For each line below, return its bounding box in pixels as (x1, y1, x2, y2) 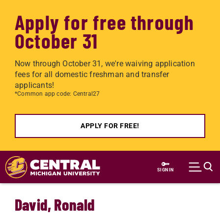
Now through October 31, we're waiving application (15, 59, 195, 68)
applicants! (15, 81, 55, 90)
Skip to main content (15, 152, 88, 162)
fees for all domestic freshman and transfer (15, 70, 169, 79)
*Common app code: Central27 (15, 90, 100, 97)
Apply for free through (15, 9, 194, 34)
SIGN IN (157, 167, 174, 172)
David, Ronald (15, 195, 95, 214)
